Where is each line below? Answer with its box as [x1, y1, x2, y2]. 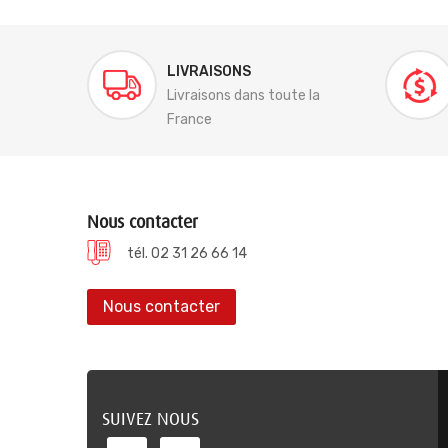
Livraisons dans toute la [167, 87, 320, 104]
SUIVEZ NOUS [102, 409, 199, 429]
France [167, 111, 212, 128]
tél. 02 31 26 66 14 [127, 245, 247, 262]
